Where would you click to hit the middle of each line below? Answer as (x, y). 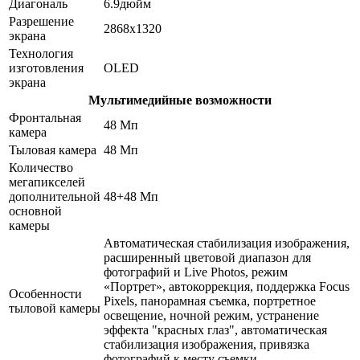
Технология (41, 53)
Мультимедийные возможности (180, 100)
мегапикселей (47, 182)
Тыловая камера (53, 149)
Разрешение (41, 21)
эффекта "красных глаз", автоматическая (215, 329)
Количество (41, 167)
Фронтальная (45, 117)
